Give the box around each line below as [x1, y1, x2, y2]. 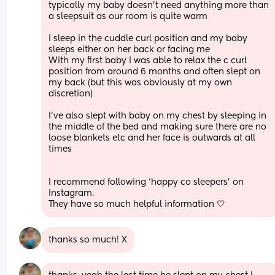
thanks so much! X [48, 235, 128, 244]
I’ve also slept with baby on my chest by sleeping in [48, 111, 267, 120]
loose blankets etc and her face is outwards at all [48, 133, 256, 142]
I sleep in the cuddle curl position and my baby [48, 34, 248, 43]
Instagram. [48, 188, 97, 198]
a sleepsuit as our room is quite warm [48, 12, 211, 21]
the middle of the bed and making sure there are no [48, 122, 267, 131]
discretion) [48, 89, 93, 98]
